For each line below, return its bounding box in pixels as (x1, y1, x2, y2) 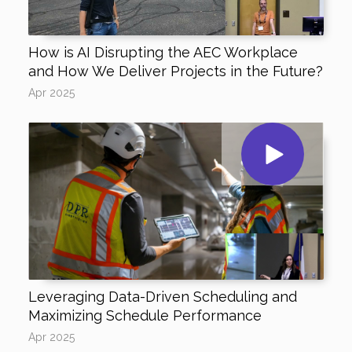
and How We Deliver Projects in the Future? (27, 63, 323, 79)
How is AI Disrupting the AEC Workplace (27, 44, 298, 60)
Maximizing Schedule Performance (27, 307, 262, 324)
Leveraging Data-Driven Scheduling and (27, 288, 297, 305)
